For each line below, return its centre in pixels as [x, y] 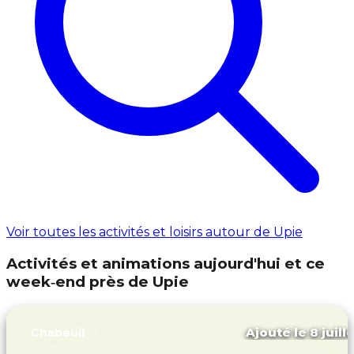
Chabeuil [58, 332]
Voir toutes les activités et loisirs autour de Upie [154, 232]
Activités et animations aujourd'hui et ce [166, 263]
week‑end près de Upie [98, 281]
